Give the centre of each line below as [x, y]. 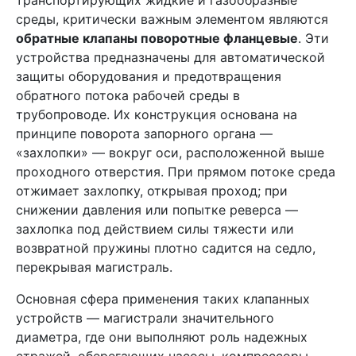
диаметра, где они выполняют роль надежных [162, 337]
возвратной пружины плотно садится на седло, [166, 248]
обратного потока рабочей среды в [128, 95]
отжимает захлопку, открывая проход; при [152, 191]
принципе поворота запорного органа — [144, 133]
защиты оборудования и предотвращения [149, 76]
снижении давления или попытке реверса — [157, 210]
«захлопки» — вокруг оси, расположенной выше [170, 153]
